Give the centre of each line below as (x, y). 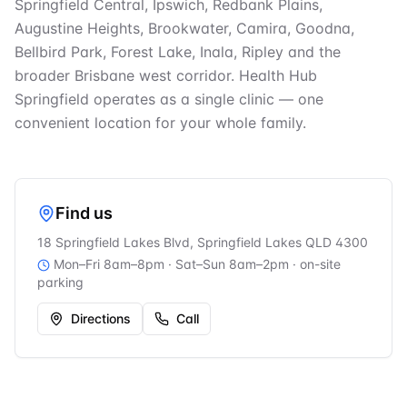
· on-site (315, 263)
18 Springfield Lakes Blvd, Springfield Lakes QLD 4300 (203, 242)
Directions (101, 318)
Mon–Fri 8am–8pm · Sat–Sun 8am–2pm (171, 263)
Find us (84, 213)
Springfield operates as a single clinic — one (169, 99)
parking (60, 282)
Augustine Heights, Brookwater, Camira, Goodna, (184, 28)
